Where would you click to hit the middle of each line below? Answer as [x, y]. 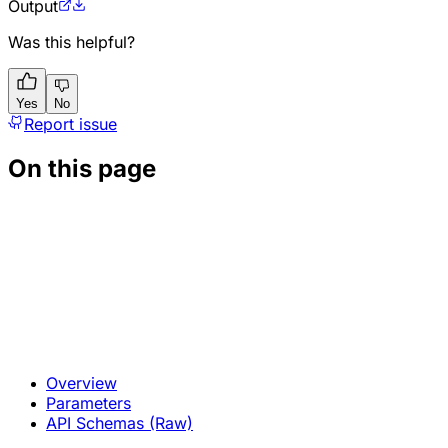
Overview [81, 382]
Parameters [88, 402]
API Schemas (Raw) [119, 422]
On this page [82, 168]
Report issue [70, 124]
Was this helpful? [71, 42]
